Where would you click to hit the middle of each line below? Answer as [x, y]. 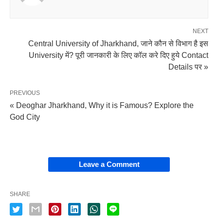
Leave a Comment [109, 164]
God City [25, 117]
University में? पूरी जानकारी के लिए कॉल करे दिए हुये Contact [118, 55]
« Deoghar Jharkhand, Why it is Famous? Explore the [102, 105]
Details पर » [188, 67]
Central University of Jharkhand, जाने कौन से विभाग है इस [118, 43]
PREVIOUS [25, 93]
